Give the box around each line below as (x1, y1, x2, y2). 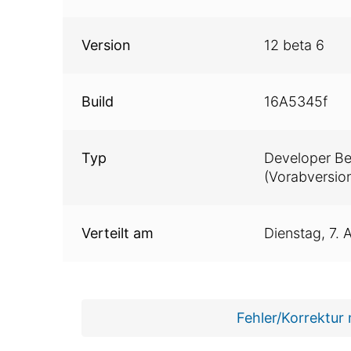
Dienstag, (263, 225, 329, 241)
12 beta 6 (263, 37, 324, 53)
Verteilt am (81, 225, 154, 241)
